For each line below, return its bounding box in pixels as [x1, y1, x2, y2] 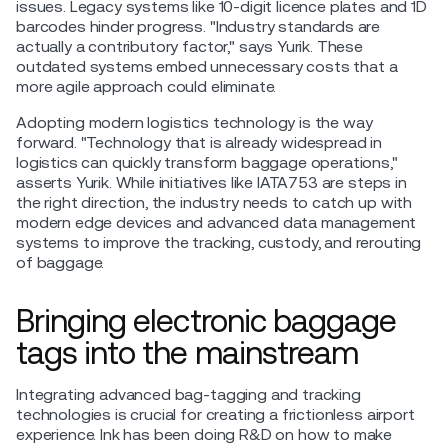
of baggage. [16, 252, 105, 272]
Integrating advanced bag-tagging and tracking [16, 384, 361, 404]
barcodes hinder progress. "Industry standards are [16, 16, 381, 36]
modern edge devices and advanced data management [16, 212, 417, 232]
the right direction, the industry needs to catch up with [16, 192, 413, 212]
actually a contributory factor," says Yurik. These [16, 36, 363, 56]
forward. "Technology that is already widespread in [16, 132, 382, 152]
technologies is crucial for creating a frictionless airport [16, 404, 415, 424]
